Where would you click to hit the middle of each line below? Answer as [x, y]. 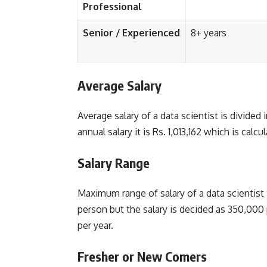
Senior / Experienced [131, 33]
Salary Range [115, 163]
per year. [97, 226]
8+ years [209, 33]
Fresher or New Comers [144, 257]
